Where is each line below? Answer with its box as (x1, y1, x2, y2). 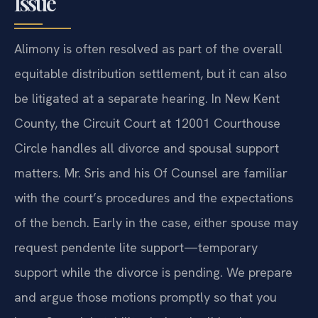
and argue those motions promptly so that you (14, 289, 277, 305)
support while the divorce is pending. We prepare (14, 264, 292, 280)
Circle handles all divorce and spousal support (14, 140, 279, 156)
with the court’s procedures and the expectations (14, 190, 293, 206)
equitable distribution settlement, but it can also (14, 65, 287, 82)
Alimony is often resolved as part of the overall (14, 40, 283, 57)
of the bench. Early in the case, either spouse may (14, 214, 298, 231)
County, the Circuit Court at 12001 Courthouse (14, 115, 280, 131)
